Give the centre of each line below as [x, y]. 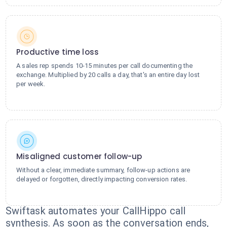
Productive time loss [58, 52]
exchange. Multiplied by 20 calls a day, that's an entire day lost [108, 75]
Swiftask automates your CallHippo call [96, 211]
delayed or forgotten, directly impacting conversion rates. [102, 179]
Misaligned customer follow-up [79, 156]
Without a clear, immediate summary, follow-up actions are [103, 170]
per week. [31, 84]
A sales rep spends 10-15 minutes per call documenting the [105, 66]
